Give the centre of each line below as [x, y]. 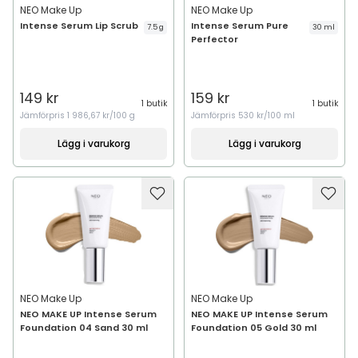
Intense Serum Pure [240, 26]
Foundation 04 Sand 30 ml [84, 328]
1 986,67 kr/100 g [101, 115]
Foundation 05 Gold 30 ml [254, 328]
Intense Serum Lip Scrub [79, 26]
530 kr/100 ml [267, 115]
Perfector [215, 39]
